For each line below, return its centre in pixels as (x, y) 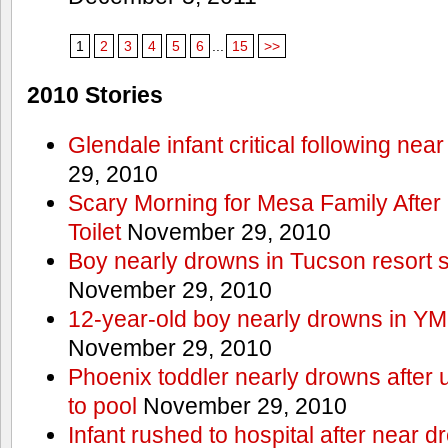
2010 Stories (95, 94)
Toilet (94, 231)
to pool (102, 405)
